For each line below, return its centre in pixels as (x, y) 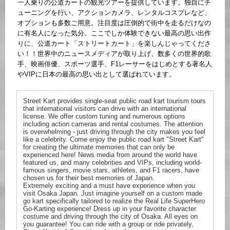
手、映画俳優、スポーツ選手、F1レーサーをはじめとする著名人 (115, 64)
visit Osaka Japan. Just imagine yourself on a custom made (113, 194)
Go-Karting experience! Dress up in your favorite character (110, 209)
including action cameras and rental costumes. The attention (113, 124)
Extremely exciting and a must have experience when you (109, 186)
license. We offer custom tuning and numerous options (104, 117)
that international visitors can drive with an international (105, 109)
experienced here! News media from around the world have (110, 155)
